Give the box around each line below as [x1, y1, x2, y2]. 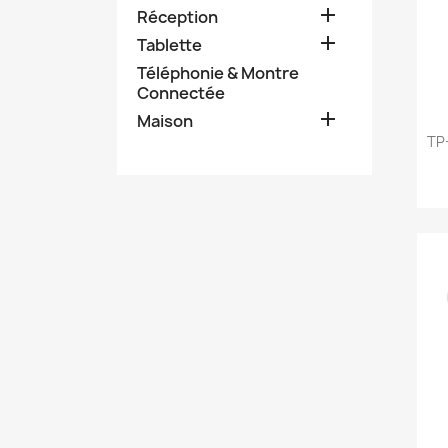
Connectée [137, 81, 225, 104]
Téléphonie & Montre [137, 61, 299, 84]
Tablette [137, 33, 202, 56]
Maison [137, 109, 193, 132]
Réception [137, 5, 218, 28]
